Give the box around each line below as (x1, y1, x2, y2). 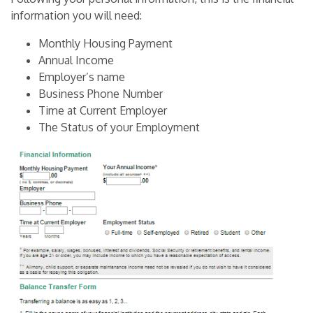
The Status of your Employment (38, 120, 200, 135)
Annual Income (38, 53, 114, 68)
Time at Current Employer (38, 103, 167, 118)
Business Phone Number (38, 87, 163, 101)
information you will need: (10, 8, 142, 23)
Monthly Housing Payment (38, 36, 173, 51)
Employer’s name (38, 70, 125, 85)
